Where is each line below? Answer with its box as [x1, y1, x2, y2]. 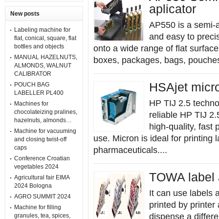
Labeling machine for [14, 26, 70, 33]
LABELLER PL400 [14, 89, 64, 96]
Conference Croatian [14, 155, 70, 162]
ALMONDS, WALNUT [14, 62, 71, 69]
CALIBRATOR [14, 70, 51, 77]
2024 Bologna [14, 182, 52, 189]
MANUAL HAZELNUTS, [14, 54, 77, 61]
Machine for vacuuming [14, 128, 76, 134]
